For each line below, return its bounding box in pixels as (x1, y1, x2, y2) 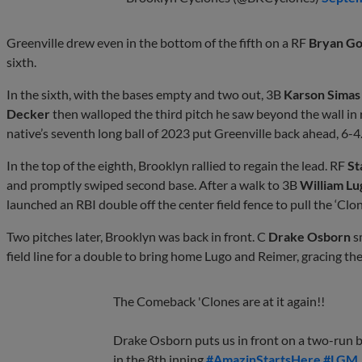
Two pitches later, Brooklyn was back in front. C (6, 228, 268, 244)
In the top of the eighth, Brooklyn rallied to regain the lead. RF (6, 157, 347, 173)
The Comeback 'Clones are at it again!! (113, 293, 325, 309)
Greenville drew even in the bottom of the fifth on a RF (6, 34, 309, 50)
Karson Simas (284, 86, 360, 102)
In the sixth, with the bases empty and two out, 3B (6, 86, 284, 102)
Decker (6, 105, 50, 121)
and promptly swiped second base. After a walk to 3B (6, 176, 300, 192)
